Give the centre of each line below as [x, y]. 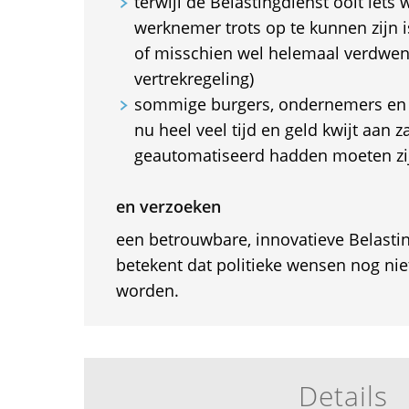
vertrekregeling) [194, 79]
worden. [147, 290]
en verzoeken [168, 206]
